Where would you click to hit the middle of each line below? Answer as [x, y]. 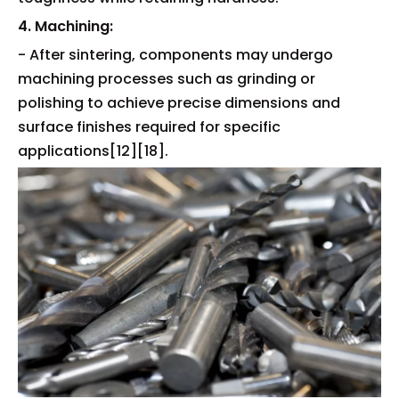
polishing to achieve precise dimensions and [179, 103]
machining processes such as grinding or [167, 79]
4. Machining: [65, 26]
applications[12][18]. [93, 151]
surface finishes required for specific [149, 127]
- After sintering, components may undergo [175, 55]
